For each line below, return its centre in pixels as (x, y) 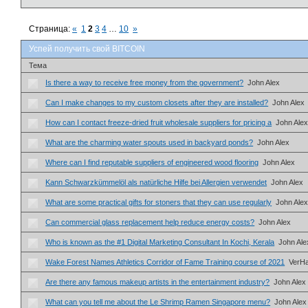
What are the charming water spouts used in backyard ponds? (150, 142)
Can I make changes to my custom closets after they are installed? (157, 102)
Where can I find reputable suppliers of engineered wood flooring (152, 162)
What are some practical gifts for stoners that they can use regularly (159, 202)
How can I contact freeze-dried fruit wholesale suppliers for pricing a (159, 122)
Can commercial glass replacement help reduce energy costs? (150, 222)
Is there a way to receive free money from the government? (145, 82)
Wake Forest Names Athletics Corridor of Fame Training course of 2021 (165, 262)
